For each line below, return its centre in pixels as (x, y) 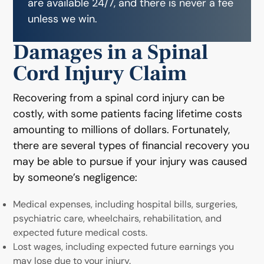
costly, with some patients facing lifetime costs (128, 113)
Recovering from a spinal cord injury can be (119, 98)
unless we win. (63, 19)
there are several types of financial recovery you (131, 145)
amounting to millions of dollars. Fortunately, (122, 129)
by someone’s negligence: (75, 177)
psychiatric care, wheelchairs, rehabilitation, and (118, 218)
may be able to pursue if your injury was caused (130, 161)
